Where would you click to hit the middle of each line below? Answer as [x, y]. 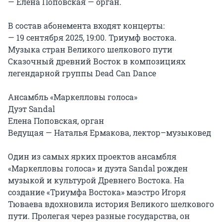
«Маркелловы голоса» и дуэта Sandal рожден [98, 168]
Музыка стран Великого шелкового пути [90, 49]
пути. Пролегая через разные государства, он [99, 216]
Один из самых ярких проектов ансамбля [92, 156]
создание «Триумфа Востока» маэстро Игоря [97, 192]
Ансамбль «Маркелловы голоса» [73, 97]
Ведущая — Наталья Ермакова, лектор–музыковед [110, 132]
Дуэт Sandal [31, 109]
